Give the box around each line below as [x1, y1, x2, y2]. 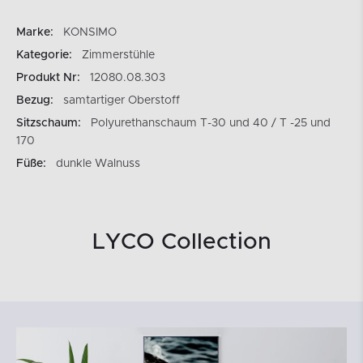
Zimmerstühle [82, 49, 155, 61]
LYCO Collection [92, 231, 271, 254]
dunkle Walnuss [56, 158, 140, 169]
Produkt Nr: [16, 72, 80, 83]
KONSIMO [63, 27, 117, 38]
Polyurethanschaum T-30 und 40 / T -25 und [91, 117, 331, 129]
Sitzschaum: [16, 117, 81, 129]
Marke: [16, 27, 53, 38]
